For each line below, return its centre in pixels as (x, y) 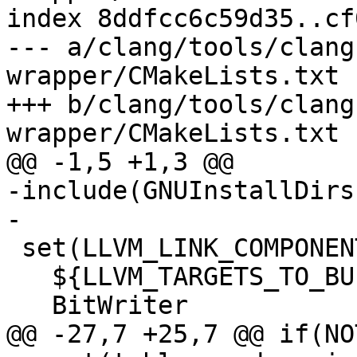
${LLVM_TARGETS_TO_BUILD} (29, 277)
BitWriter (29, 306)
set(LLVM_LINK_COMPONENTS (14, 248)
